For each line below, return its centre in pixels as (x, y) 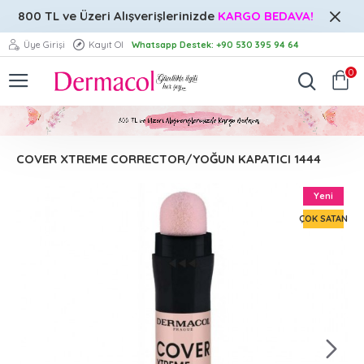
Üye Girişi (44, 44)
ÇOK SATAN (323, 219)
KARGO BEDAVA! (266, 16)
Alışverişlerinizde (164, 16)
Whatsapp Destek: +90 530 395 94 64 (215, 44)
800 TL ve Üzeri (66, 16)
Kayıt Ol (106, 44)
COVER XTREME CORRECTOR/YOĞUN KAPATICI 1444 (169, 159)
